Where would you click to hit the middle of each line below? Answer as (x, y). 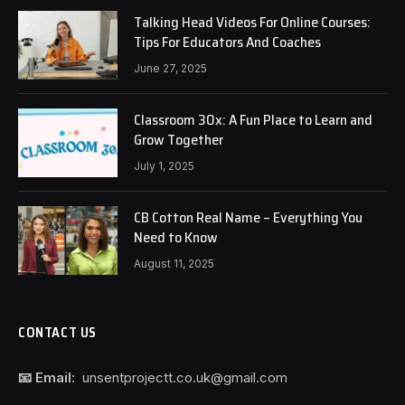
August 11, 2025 (174, 263)
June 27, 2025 (170, 68)
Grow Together (179, 139)
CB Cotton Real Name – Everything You (248, 217)
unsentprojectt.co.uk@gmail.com (181, 377)
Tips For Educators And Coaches (227, 42)
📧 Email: (47, 377)
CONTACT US (57, 332)
